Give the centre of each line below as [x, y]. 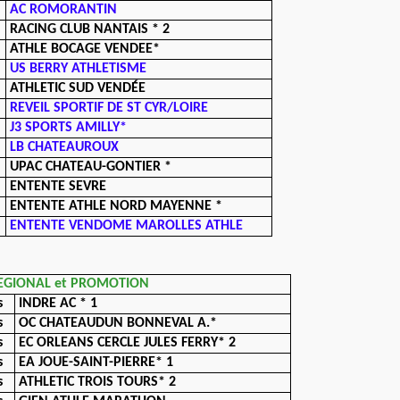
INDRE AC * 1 [58, 304]
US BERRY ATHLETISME [79, 69]
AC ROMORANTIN [64, 10]
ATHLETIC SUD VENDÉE [78, 88]
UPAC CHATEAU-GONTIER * [91, 167]
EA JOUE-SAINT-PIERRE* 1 [96, 362]
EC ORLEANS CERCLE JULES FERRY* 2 [128, 343]
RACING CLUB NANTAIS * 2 [90, 29]
